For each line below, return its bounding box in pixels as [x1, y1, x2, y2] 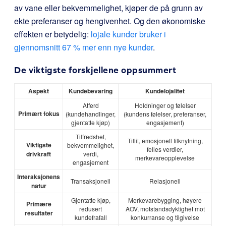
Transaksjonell [71, 177, 110, 185]
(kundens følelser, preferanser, [124, 109, 206, 118]
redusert [79, 204, 102, 213]
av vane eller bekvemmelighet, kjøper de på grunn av [14, 2, 203, 14]
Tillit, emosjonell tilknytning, [127, 136, 203, 145]
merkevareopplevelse [135, 153, 195, 162]
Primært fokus [18, 109, 60, 118]
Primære [26, 199, 51, 208]
